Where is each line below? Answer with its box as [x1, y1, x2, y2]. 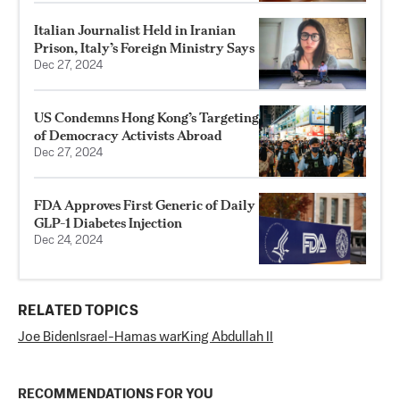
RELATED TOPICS [18, 304, 138, 319]
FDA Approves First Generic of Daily [34, 196, 255, 213]
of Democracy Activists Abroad [34, 126, 222, 144]
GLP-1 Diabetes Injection [34, 213, 182, 231]
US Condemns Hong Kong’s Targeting [34, 108, 259, 126]
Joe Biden [18, 329, 76, 344]
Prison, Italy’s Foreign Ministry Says [34, 38, 254, 56]
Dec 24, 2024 [34, 234, 104, 246]
